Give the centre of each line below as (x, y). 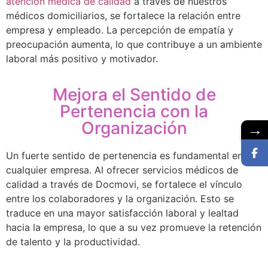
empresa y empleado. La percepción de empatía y (120, 30)
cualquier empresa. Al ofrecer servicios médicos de (122, 170)
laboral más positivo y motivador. (82, 59)
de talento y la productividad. (73, 242)
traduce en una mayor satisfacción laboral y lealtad (122, 213)
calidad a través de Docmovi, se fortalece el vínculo (124, 185)
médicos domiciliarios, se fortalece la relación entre (123, 16)
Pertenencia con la (134, 112)
